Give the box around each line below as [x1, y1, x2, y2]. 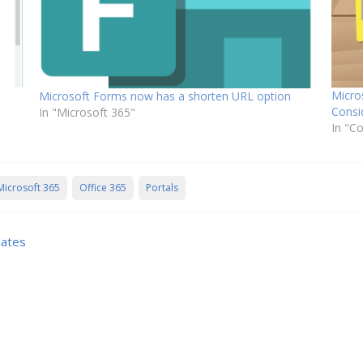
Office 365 [79, 181, 126, 195]
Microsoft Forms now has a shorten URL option [39, 88, 292, 105]
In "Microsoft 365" [39, 105, 136, 121]
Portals [146, 181, 178, 195]
